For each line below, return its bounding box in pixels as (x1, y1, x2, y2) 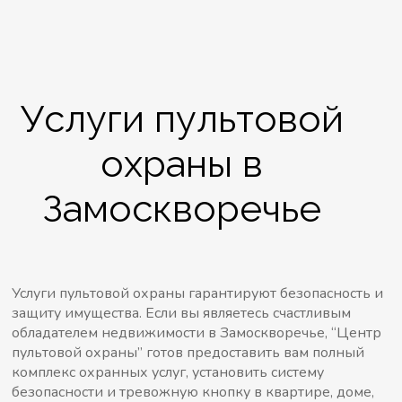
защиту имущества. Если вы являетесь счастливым (12, 303, 352, 323)
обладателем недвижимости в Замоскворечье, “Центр (12, 323, 382, 343)
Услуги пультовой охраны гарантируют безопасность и (12, 284, 384, 303)
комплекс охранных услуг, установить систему (12, 363, 325, 382)
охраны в (100, 142, 264, 186)
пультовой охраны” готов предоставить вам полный (12, 343, 365, 363)
